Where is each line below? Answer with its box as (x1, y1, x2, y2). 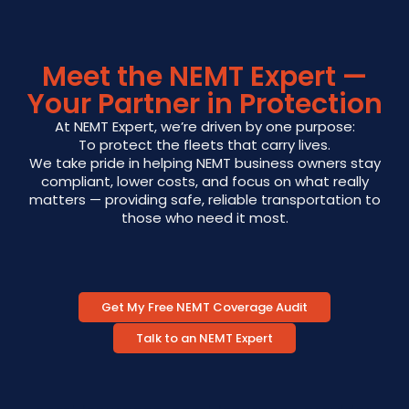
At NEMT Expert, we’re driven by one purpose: (54, 117, 355, 136)
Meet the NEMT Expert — (42, 58, 367, 96)
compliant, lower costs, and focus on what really (40, 172, 369, 191)
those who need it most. (121, 208, 288, 227)
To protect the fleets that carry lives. (79, 135, 330, 154)
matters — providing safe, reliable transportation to (28, 190, 381, 209)
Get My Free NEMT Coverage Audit (101, 299, 308, 316)
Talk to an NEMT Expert (136, 330, 273, 347)
